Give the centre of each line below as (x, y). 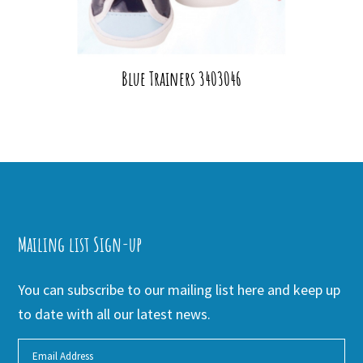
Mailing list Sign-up (80, 244)
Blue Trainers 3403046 (181, 78)
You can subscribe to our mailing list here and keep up (179, 289)
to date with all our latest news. (115, 314)
